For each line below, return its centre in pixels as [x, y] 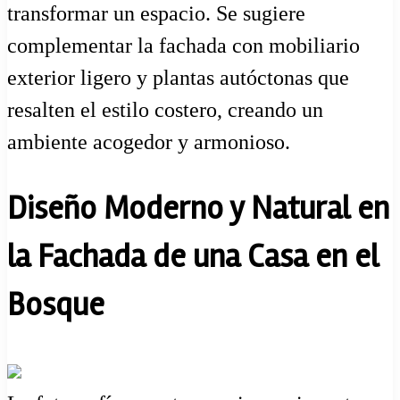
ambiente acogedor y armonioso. [149, 142]
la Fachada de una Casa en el [193, 257]
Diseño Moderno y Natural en [198, 208]
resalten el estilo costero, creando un [165, 109]
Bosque [56, 305]
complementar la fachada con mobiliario [183, 45]
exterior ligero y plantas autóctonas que [178, 77]
